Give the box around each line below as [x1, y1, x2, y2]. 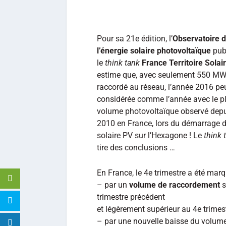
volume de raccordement [129, 180, 220, 190]
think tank [105, 58, 140, 68]
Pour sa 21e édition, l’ [97, 34, 173, 43]
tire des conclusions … [97, 143, 175, 152]
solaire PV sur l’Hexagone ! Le [97, 131, 204, 140]
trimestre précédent [97, 192, 165, 202]
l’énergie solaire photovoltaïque [97, 46, 211, 55]
